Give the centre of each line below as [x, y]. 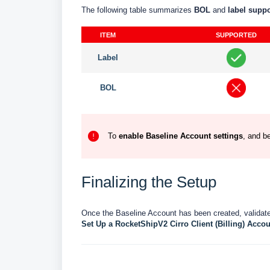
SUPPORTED [236, 35]
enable [130, 136]
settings [227, 136]
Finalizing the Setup [149, 182]
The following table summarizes [138, 10]
